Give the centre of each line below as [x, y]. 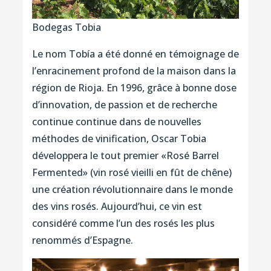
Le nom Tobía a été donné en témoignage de [135, 54]
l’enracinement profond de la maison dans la [134, 71]
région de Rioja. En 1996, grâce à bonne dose [134, 88]
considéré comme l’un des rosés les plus [123, 224]
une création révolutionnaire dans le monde [132, 190]
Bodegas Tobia [66, 28]
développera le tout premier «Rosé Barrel [125, 156]
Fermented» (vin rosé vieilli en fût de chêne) [132, 173]
